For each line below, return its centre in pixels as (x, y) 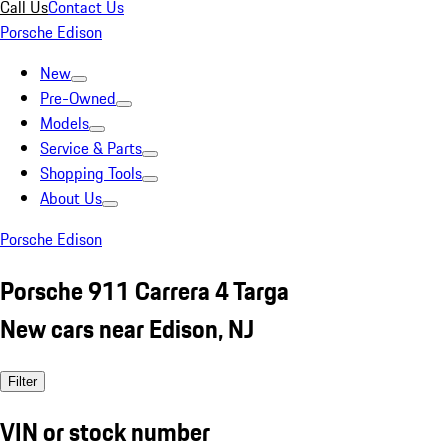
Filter (22, 381)
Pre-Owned (78, 98)
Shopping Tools (91, 173)
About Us (71, 198)
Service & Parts (91, 148)
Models (64, 123)
